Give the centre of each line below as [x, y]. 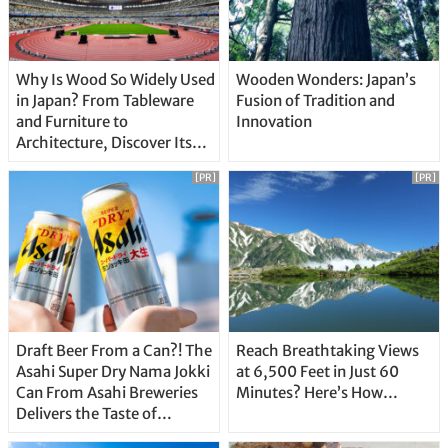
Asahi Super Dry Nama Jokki [112, 372]
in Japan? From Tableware [104, 101]
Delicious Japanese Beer [97, 435]
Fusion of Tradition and [315, 101]
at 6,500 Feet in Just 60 [317, 372]
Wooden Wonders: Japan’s [325, 80]
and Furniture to [71, 122]
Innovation [273, 122]
